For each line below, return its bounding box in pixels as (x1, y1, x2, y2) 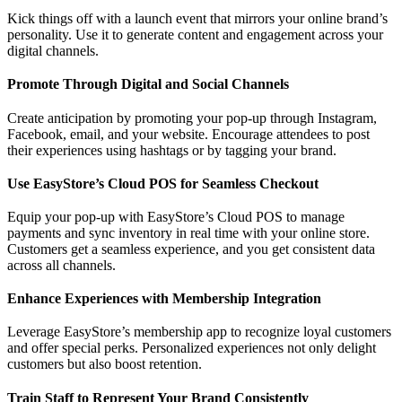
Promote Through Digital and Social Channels (7, 76, 289, 92)
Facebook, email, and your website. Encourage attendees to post (7, 126, 370, 142)
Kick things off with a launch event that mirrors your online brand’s (7, 11, 388, 27)
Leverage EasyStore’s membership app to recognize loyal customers (7, 324, 391, 340)
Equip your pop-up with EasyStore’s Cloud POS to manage (7, 208, 345, 224)
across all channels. (7, 257, 116, 273)
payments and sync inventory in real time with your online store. (7, 224, 370, 240)
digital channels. (7, 43, 99, 59)
